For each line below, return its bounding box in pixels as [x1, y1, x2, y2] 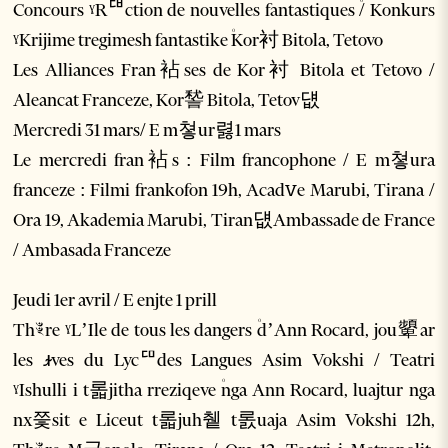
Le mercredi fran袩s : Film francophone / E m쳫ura [13, 149, 435, 172]
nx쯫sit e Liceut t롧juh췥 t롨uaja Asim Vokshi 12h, [13, 409, 435, 432]
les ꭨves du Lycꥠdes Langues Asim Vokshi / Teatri [13, 349, 435, 372]
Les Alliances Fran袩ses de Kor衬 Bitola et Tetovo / [13, 59, 435, 82]
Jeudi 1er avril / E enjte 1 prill [13, 289, 218, 312]
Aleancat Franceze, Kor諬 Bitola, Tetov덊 [13, 89, 321, 112]
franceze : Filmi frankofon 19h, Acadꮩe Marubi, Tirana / [13, 179, 435, 202]
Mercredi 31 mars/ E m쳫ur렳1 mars [13, 119, 282, 142]
